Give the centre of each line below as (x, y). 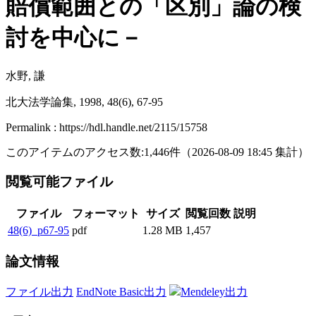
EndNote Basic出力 (121, 291)
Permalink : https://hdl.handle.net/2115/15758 (107, 127)
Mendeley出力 (214, 291)
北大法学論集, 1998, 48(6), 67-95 (84, 102)
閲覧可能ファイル (61, 182)
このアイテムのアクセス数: (75, 152)
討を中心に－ (74, 38)
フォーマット (106, 214)
